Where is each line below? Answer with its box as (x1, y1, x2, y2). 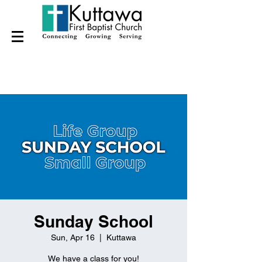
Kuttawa (106, 233, 136, 242)
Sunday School (34, 212, 153, 231)
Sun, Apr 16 (51, 233, 95, 242)
